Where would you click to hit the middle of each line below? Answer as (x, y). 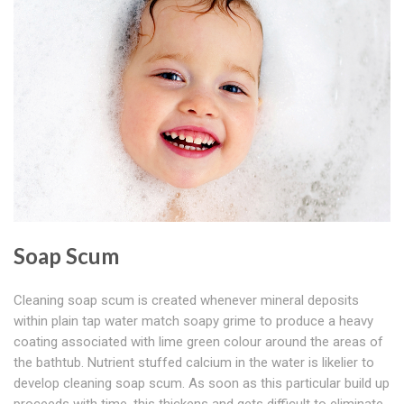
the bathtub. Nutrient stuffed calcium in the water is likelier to (194, 363)
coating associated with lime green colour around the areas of (198, 342)
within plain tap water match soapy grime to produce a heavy (193, 321)
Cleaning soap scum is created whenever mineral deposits (186, 301)
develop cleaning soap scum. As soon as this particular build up (202, 384)
